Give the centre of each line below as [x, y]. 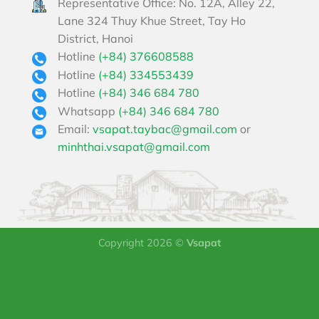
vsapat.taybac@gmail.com [165, 129]
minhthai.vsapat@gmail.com [134, 147]
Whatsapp [88, 111]
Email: [75, 129]
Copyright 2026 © [142, 243]
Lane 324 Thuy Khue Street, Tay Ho [152, 21]
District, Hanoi [95, 39]
